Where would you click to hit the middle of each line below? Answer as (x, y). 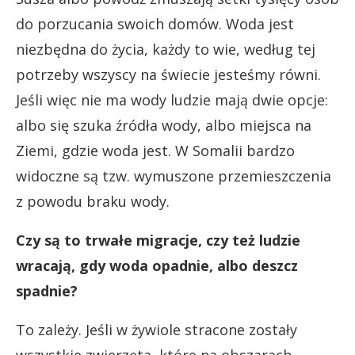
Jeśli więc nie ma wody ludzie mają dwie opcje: (172, 99)
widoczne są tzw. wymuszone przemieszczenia (174, 176)
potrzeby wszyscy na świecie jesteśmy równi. (168, 74)
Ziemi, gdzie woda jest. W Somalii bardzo (155, 150)
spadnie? (47, 290)
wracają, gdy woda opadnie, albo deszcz (157, 265)
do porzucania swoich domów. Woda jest (155, 23)
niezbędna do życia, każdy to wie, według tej (166, 49)
